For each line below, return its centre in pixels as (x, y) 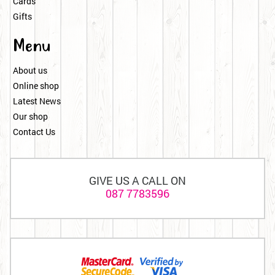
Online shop (36, 86)
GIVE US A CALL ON (137, 181)
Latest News (37, 101)
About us (30, 71)
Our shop (30, 117)
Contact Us (34, 132)
